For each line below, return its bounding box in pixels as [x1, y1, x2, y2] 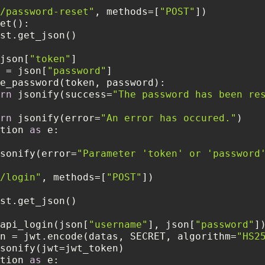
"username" [89, 218, 148, 230]
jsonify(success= [12, 88, 112, 100]
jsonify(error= [12, 112, 101, 124]
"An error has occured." [101, 112, 237, 124]
